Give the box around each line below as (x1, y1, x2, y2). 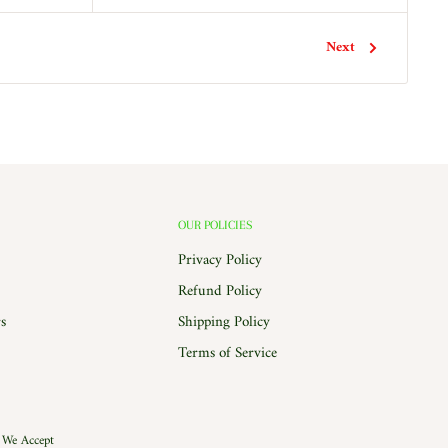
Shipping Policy (178, 308, 270, 336)
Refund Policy (178, 277, 262, 305)
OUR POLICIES (178, 217, 252, 232)
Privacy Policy (178, 246, 262, 274)
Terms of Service (178, 339, 277, 367)
